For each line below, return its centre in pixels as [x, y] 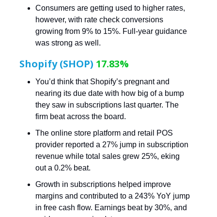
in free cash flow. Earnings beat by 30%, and [111, 207]
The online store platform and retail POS [104, 133]
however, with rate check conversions [99, 19]
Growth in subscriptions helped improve [103, 184]
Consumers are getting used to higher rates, [110, 8]
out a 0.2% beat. [63, 168]
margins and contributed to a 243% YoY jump [113, 196]
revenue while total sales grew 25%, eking [108, 156]
